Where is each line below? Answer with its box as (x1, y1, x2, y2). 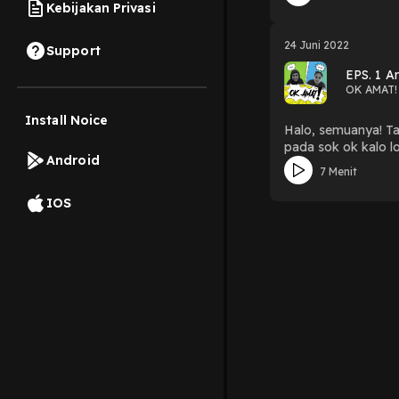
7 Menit (320, 164, 358, 178)
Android (46, 151, 100, 168)
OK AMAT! (345, 83, 397, 97)
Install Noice (25, 112, 109, 128)
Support (46, 42, 101, 59)
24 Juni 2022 (284, 37, 350, 52)
